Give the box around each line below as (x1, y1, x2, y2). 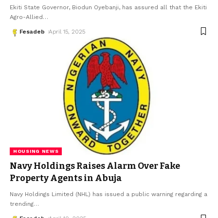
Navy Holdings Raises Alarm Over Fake (10, 161, 180, 172)
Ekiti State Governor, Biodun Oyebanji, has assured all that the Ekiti (10, 3, 207, 11)
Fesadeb (19, 28, 45, 35)
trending (10, 200, 34, 208)
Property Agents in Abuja (10, 173, 122, 184)
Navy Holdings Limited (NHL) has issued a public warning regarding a (10, 191, 207, 198)
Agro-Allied (10, 13, 43, 20)
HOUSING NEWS (13, 148, 59, 154)
